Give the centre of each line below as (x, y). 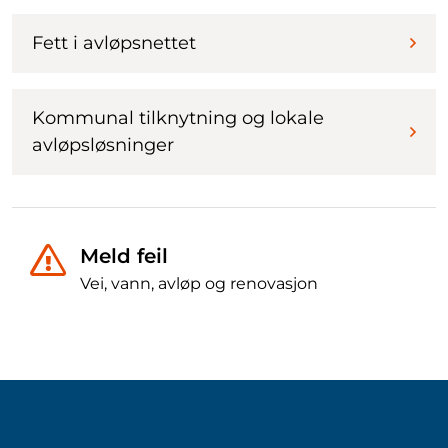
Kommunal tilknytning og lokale (178, 117)
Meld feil (124, 255)
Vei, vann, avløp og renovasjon (199, 283)
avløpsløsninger (103, 144)
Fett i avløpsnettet (114, 42)
